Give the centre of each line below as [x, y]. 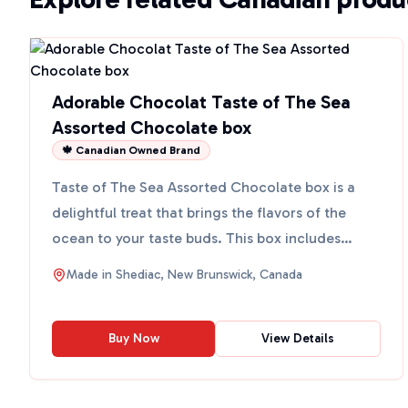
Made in [91, 275]
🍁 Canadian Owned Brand [131, 150]
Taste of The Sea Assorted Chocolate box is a [204, 187]
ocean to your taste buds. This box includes [196, 238]
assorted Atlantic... [116, 264]
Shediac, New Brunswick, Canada [209, 275]
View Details [297, 338]
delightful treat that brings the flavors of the [199, 213]
